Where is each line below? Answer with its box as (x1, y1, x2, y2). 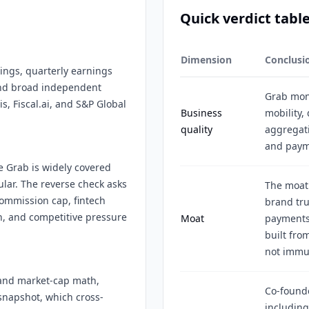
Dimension (181, 53, 232, 66)
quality (181, 123, 212, 136)
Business (181, 106, 222, 119)
